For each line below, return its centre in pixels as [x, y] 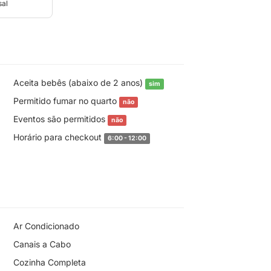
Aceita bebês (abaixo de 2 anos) [79, 83]
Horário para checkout [58, 137]
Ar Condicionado [46, 226]
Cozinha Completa [49, 262]
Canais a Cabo [42, 244]
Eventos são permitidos [60, 119]
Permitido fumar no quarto [66, 101]
